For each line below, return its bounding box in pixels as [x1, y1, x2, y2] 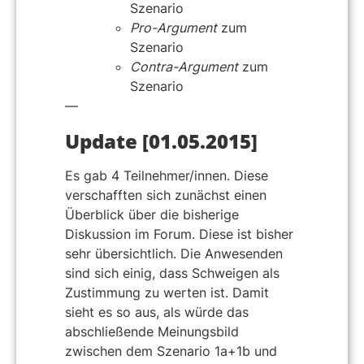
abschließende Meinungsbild [65, 323, 239, 340]
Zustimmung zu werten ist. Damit [65, 284, 269, 301]
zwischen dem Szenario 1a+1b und [65, 342, 277, 359]
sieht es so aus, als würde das [65, 303, 249, 320]
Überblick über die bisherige [65, 206, 239, 223]
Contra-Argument [130, 58, 238, 75]
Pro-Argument [130, 19, 217, 36]
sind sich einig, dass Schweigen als [65, 264, 279, 281]
